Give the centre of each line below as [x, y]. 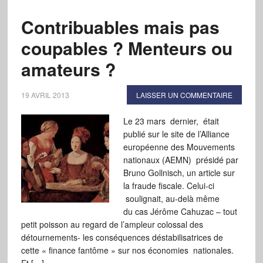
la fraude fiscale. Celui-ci [168, 186]
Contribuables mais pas [120, 27]
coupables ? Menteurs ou [127, 48]
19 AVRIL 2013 [45, 95]
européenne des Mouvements [179, 147]
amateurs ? [68, 69]
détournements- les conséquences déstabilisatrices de [122, 237]
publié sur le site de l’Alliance [176, 134]
